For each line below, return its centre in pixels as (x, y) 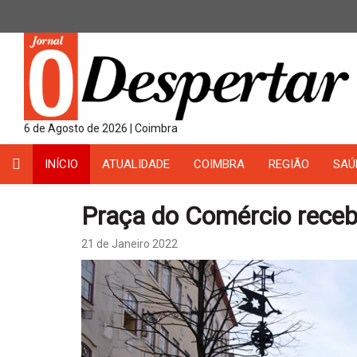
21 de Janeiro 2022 (129, 243)
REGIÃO (289, 164)
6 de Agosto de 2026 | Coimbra (101, 128)
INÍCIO (61, 164)
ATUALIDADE (136, 164)
